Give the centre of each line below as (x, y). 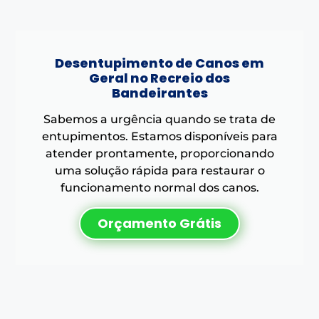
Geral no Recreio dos (159, 78)
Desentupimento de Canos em (159, 63)
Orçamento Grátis (159, 223)
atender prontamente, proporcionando (159, 153)
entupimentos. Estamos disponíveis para (159, 136)
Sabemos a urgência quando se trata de (159, 119)
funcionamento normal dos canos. (159, 187)
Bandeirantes (159, 93)
